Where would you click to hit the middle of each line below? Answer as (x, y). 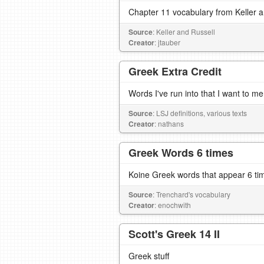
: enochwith (173, 205)
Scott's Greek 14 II (174, 234)
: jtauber (167, 42)
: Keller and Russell (184, 32)
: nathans (169, 123)
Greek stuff (149, 256)
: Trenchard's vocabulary (192, 194)
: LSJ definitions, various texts (200, 113)
